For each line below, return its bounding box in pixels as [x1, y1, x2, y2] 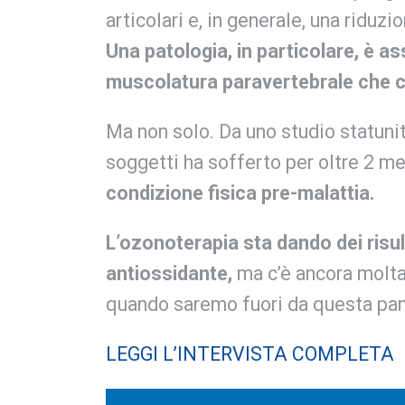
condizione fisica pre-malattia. [106, 182, 374, 205]
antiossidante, [106, 262, 232, 286]
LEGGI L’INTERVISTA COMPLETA [106, 342, 394, 365]
